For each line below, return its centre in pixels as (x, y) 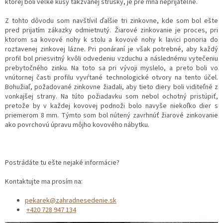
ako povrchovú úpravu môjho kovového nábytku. (77, 125)
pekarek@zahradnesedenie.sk (71, 200)
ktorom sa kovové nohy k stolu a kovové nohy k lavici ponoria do (111, 40)
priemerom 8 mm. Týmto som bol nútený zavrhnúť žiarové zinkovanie (111, 115)
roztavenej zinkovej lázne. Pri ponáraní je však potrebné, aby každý (111, 49)
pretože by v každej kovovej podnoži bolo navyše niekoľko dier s (111, 106)
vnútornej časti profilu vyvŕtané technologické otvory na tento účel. (111, 77)
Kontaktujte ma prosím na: (44, 181)
